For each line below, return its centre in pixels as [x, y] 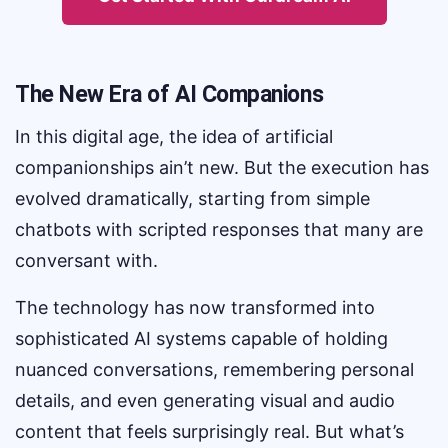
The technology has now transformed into [195, 307]
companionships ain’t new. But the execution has [222, 167]
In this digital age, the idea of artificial [174, 136]
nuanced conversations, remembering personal [214, 369]
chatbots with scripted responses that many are [219, 229]
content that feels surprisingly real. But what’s [209, 431]
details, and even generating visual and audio [205, 400]
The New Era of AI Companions [169, 94]
